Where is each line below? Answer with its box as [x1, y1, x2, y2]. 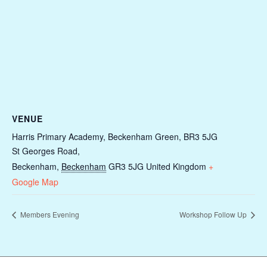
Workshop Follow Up [179, 209, 249, 219]
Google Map [12, 176, 58, 188]
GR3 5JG [108, 160, 144, 173]
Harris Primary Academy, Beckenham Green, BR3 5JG [12, 131, 218, 143]
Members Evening [18, 209, 79, 219]
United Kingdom [146, 160, 206, 173]
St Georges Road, [12, 145, 80, 157]
